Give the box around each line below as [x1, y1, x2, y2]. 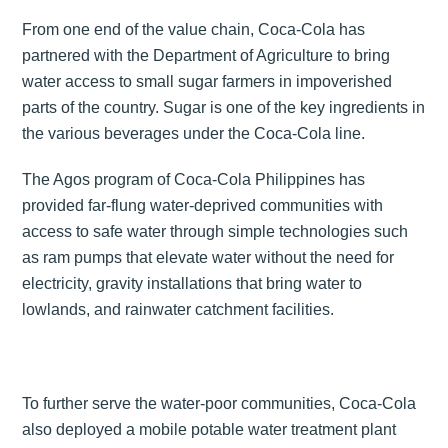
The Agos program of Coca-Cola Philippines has [22, 171, 366, 189]
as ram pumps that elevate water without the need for [22, 249, 395, 267]
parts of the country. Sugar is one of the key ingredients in [22, 98, 426, 116]
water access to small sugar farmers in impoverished [22, 72, 393, 90]
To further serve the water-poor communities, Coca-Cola [22, 394, 417, 412]
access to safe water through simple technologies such [22, 223, 409, 241]
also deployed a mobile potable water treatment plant [22, 420, 397, 438]
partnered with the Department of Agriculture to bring [22, 46, 391, 64]
